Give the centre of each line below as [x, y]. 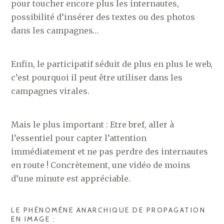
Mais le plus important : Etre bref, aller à [93, 124]
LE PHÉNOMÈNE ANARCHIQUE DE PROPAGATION [108, 210]
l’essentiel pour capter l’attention [79, 138]
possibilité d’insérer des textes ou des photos [103, 17]
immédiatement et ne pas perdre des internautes [110, 151]
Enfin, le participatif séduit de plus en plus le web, [112, 64]
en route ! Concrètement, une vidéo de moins [101, 165]
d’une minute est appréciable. [71, 178]
